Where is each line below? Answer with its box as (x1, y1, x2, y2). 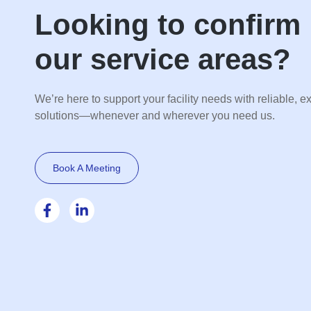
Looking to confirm (35, 8, 301, 41)
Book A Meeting (53, 162, 121, 174)
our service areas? (35, 43, 291, 76)
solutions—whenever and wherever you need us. (35, 110, 275, 121)
